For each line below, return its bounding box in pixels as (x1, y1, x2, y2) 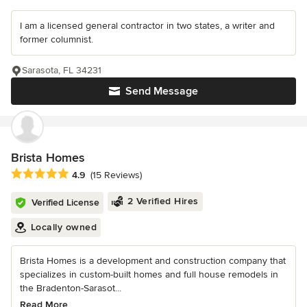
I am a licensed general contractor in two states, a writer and (20, 20, 275, 32)
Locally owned (30, 221, 97, 233)
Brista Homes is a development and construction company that (20, 254, 286, 267)
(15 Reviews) (90, 169, 142, 181)
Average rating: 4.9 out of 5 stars (10, 167, 166, 181)
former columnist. (20, 34, 93, 46)
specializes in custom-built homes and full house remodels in (20, 268, 278, 280)
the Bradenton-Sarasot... (20, 282, 121, 294)
